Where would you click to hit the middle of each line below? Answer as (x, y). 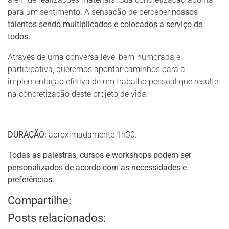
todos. (19, 37)
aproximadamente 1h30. (92, 135)
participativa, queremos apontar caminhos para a (96, 69)
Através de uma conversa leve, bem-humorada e (94, 57)
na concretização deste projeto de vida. (78, 94)
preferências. (31, 180)
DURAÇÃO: (27, 135)
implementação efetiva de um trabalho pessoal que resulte (113, 82)
